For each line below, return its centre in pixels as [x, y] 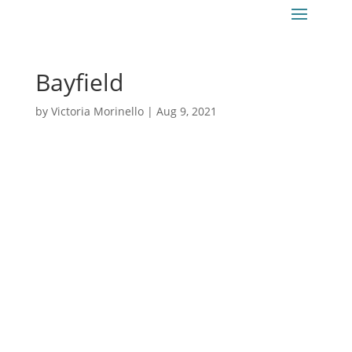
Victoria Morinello [97, 111]
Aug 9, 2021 [186, 111]
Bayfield [79, 82]
